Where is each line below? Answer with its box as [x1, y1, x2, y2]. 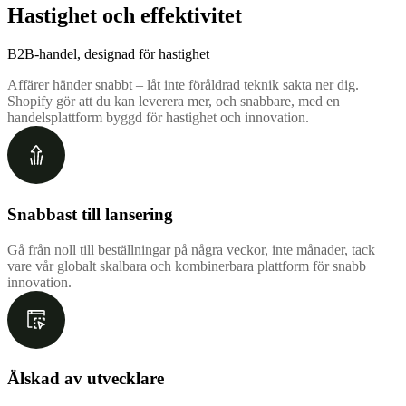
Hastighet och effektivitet [7, 4, 242, 28]
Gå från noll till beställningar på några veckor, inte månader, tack [7, 241, 375, 257]
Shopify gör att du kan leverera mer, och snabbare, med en [7, 93, 340, 110]
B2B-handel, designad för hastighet [7, 46, 209, 63]
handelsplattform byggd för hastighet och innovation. [7, 110, 309, 126]
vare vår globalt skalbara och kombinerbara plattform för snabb [7, 257, 366, 274]
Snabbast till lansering [7, 205, 173, 225]
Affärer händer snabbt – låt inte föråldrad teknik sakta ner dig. [7, 77, 359, 93]
